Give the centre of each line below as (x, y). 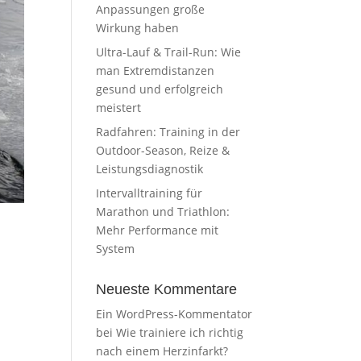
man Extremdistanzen (156, 71)
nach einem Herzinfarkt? (162, 351)
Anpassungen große (151, 9)
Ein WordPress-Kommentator (174, 314)
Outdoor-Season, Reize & (163, 150)
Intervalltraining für (149, 193)
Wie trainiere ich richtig (180, 332)
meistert (119, 108)
